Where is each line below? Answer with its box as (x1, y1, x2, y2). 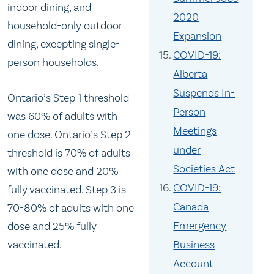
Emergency (173, 219, 227, 232)
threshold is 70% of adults (7, 146, 130, 160)
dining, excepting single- (7, 37, 120, 51)
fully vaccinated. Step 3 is (7, 182, 126, 196)
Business (173, 238, 215, 251)
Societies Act (173, 162, 235, 176)
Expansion (173, 29, 222, 43)
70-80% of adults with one (7, 201, 134, 215)
